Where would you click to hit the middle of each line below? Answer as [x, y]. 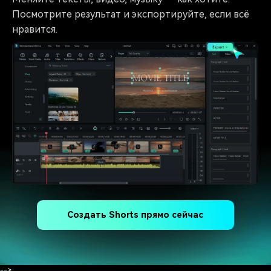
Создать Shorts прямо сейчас [135, 215]
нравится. [35, 30]
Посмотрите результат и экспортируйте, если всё [131, 15]
